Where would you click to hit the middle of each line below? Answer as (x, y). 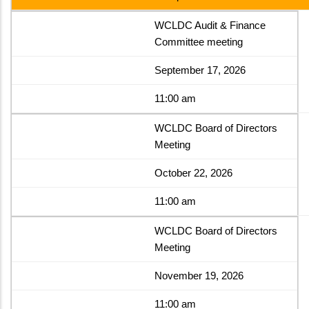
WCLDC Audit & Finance (210, 25)
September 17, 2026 (200, 70)
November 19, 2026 (199, 275)
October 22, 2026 (193, 172)
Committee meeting (199, 41)
